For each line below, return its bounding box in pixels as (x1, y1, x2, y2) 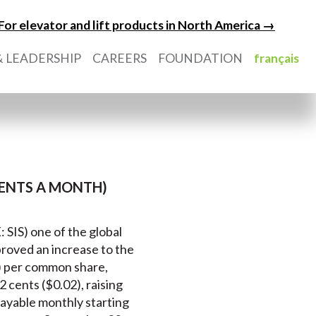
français (254, 51, 299, 66)
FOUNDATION (158, 51, 243, 66)
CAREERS (92, 51, 147, 66)
